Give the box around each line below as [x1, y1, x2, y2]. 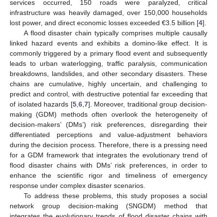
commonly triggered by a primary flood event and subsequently [10, 49, 207, 57]
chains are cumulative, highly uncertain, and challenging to [10, 80, 207, 88]
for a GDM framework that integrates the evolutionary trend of [10, 151, 207, 159]
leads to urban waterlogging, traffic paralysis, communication [10, 60, 207, 67]
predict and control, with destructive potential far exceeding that [10, 90, 207, 98]
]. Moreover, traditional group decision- [88, 100, 208, 108]
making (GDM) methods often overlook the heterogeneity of [10, 110, 207, 118]
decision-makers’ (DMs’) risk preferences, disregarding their [10, 121, 207, 128]
